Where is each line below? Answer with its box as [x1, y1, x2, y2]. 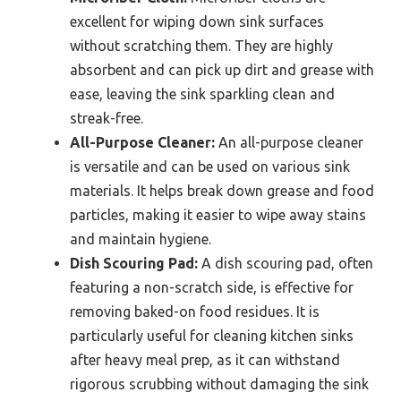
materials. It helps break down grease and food [70, 183, 374, 200]
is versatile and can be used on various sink [70, 158, 350, 175]
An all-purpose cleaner [215, 134, 363, 151]
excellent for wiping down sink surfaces [70, 13, 324, 30]
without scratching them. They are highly [70, 38, 333, 55]
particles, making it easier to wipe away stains [70, 207, 366, 224]
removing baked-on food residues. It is [70, 303, 320, 320]
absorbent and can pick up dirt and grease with [70, 62, 374, 79]
